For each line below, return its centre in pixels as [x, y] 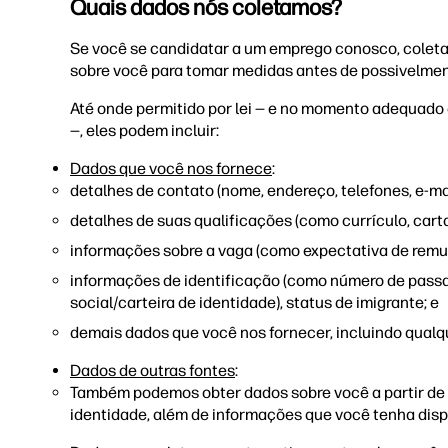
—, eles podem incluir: [146, 130]
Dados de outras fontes [152, 370]
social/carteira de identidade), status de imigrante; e [254, 302]
